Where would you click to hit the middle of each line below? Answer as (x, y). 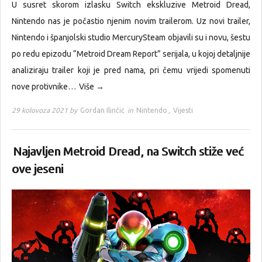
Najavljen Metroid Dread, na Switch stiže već (128, 151)
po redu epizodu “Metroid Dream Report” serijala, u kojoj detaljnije (131, 54)
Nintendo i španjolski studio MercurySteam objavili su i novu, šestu (131, 38)
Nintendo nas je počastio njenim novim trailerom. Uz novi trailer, (131, 21)
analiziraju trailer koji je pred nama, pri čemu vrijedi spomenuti (131, 70)
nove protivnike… (45, 87)
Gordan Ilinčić (102, 111)
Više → (92, 87)
